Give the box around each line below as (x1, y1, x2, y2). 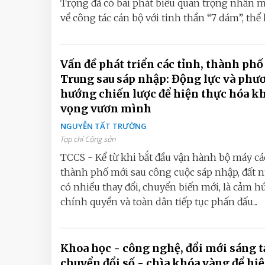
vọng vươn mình (60, 102, 151, 115)
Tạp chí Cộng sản (60, 134, 116, 144)
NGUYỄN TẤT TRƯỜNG (60, 121, 147, 131)
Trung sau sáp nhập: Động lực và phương (60, 72, 96, 86)
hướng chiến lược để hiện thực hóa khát (60, 87, 159, 101)
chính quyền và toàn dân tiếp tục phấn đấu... (60, 196, 257, 208)
